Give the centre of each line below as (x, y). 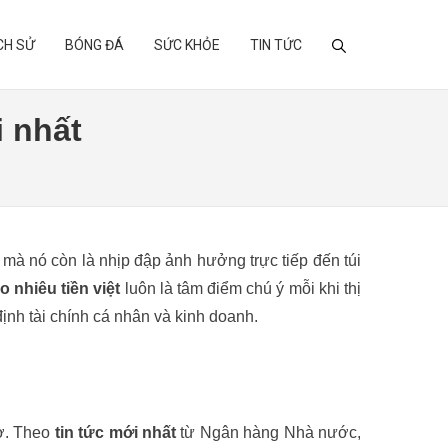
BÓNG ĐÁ (94, 45)
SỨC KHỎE (187, 45)
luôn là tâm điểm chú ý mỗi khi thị (241, 288)
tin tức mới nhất (115, 432)
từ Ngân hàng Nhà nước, (269, 432)
